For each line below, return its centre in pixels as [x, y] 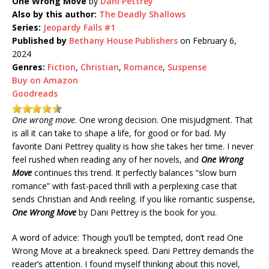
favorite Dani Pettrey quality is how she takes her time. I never [133, 147]
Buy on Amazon [45, 80]
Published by [39, 41]
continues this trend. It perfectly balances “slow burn [134, 173]
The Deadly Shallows [142, 14]
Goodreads [35, 94]
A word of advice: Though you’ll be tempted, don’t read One [128, 238]
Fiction [62, 67]
